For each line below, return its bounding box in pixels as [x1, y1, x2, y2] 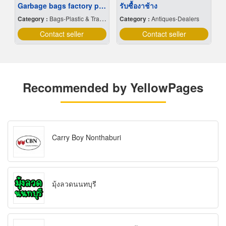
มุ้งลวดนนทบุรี [52, 179, 96, 189]
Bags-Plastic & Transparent [49, 14, 99, 23]
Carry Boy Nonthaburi [52, 132, 121, 143]
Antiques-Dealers [151, 14, 199, 23]
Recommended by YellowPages [23, 79, 203, 96]
